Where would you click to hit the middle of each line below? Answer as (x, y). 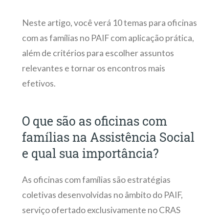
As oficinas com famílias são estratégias (96, 179)
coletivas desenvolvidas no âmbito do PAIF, (102, 195)
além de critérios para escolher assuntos (98, 53)
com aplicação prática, (151, 38)
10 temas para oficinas (154, 22)
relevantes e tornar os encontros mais (93, 68)
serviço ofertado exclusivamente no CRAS (101, 210)
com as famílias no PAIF (65, 38)
